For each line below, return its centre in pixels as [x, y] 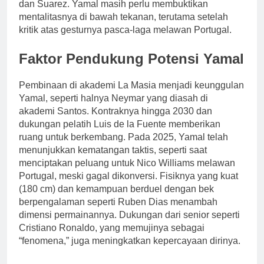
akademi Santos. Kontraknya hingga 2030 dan [115, 111]
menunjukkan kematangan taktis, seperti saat [113, 150]
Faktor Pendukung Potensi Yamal [131, 59]
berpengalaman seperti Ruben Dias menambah [118, 202]
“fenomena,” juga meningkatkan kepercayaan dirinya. [130, 241]
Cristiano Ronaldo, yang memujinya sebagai [112, 228]
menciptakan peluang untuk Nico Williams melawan [127, 163]
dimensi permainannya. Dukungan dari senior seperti [129, 215]
